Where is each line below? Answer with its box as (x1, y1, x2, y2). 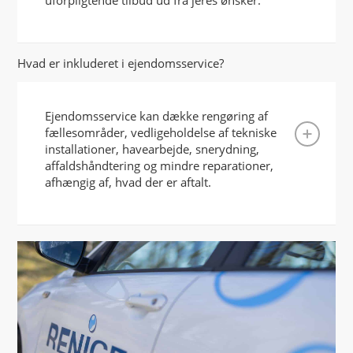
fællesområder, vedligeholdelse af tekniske (45, 124, 277, 141)
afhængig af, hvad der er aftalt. (45, 174, 212, 191)
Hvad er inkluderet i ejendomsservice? (17, 54, 225, 71)
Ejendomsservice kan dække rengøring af (45, 108, 269, 124)
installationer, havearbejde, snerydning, (45, 141, 260, 158)
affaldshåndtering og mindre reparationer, (45, 158, 274, 174)
